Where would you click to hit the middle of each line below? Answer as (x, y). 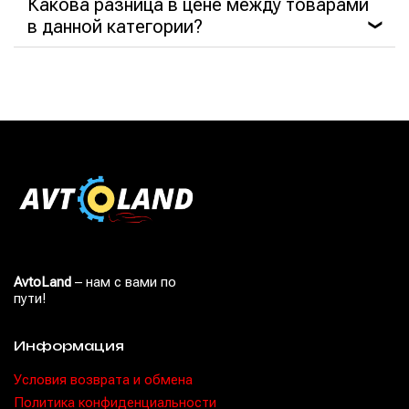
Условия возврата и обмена (103, 379)
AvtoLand (44, 282)
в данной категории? (115, 26)
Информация (69, 345)
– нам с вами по (126, 282)
